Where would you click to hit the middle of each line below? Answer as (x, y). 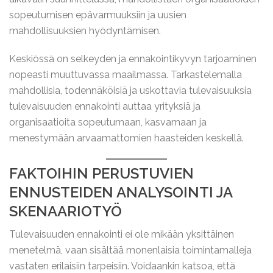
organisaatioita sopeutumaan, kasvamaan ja (108, 122)
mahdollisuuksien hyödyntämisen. (85, 31)
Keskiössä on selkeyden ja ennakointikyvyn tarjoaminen (133, 59)
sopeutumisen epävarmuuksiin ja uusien (98, 15)
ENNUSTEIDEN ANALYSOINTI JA (121, 192)
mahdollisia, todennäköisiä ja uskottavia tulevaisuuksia (130, 90)
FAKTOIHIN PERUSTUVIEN (101, 173)
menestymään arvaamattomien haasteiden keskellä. (126, 138)
